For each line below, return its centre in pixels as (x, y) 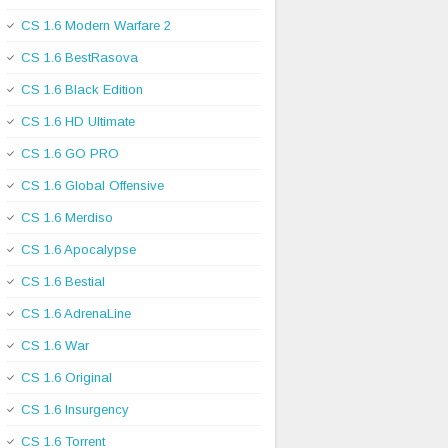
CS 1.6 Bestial (63, 281)
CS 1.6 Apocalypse (78, 249)
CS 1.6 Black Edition (82, 89)
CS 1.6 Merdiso (67, 217)
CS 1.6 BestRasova (79, 57)
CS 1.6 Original (66, 377)
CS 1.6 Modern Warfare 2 (96, 25)
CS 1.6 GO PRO (70, 153)
